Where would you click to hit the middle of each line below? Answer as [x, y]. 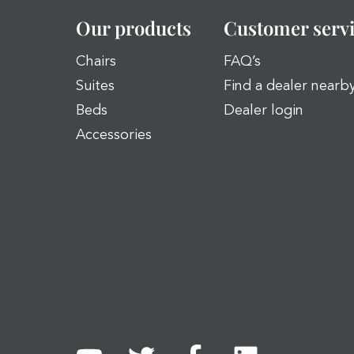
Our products [134, 28]
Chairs [96, 62]
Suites [95, 86]
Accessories [114, 135]
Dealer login [264, 111]
